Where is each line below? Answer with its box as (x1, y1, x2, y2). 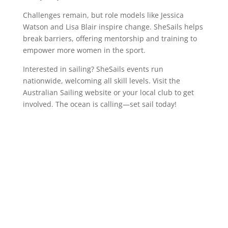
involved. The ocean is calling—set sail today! (22, 99, 177, 109)
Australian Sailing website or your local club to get (22, 88, 194, 98)
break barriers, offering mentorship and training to (22, 34, 197, 44)
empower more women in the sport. (22, 45, 146, 55)
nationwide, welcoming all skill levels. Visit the (22, 76, 180, 86)
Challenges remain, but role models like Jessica (22, 10, 184, 20)
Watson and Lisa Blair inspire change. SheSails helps (22, 22, 203, 32)
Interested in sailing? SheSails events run (22, 64, 163, 74)
